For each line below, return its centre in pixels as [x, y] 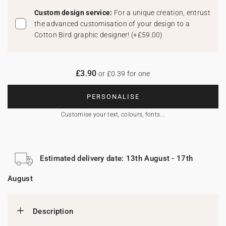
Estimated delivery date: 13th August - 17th [117, 158]
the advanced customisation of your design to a [112, 24]
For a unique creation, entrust [162, 13]
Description [53, 211]
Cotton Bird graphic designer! [83, 35]
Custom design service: [74, 13]
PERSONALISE [113, 97]
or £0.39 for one [123, 74]
